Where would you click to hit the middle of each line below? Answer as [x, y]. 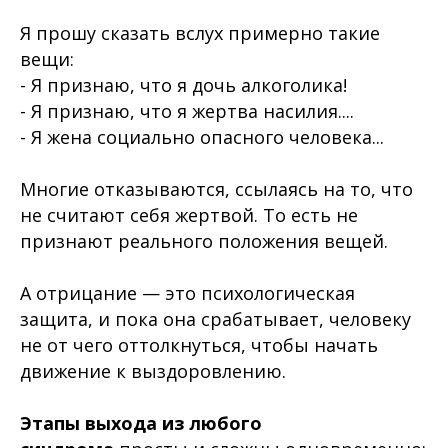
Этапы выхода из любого [141, 423]
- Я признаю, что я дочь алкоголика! [183, 85]
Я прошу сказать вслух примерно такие [200, 33]
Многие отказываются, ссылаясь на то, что [216, 189]
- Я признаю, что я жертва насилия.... [187, 111]
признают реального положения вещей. [204, 241]
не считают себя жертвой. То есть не [189, 215]
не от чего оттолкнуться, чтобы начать [199, 345]
